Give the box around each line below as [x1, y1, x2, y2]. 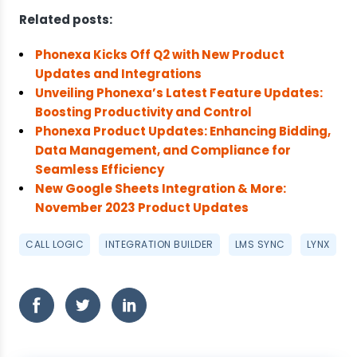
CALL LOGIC [25, 237, 84, 251]
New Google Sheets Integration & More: [35, 180, 286, 197]
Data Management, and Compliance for [35, 142, 291, 159]
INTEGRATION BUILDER [105, 237, 214, 251]
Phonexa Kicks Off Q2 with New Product [35, 46, 284, 63]
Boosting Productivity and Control [35, 104, 252, 120]
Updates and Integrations [35, 65, 202, 82]
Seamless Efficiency [35, 161, 164, 178]
